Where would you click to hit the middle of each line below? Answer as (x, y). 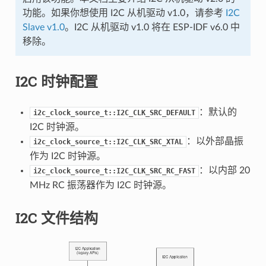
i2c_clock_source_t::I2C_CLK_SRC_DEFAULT (114, 113)
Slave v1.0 (43, 27)
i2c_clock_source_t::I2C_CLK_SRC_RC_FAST (114, 171)
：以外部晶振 (215, 141)
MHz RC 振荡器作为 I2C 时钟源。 (100, 185)
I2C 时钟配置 (56, 81)
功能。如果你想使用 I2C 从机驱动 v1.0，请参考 (124, 13)
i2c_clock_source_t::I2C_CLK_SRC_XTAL (108, 142)
